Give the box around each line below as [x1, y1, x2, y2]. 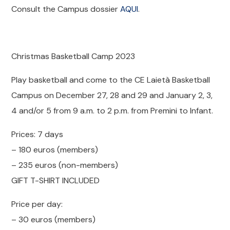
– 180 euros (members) [11, 144, 99, 155]
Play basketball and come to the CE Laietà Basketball [11, 74, 210, 85]
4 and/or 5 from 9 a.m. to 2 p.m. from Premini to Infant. [11, 105, 214, 116]
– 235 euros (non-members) [11, 160, 119, 170]
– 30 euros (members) [11, 214, 96, 225]
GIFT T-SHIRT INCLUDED [11, 175, 100, 186]
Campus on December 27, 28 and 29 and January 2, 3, [11, 90, 213, 101]
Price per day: [11, 199, 63, 209]
